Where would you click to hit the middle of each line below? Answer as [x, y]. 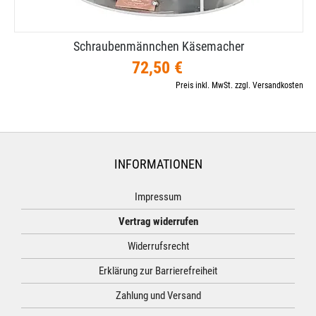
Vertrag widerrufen [158, 221]
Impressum [158, 197]
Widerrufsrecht [158, 246]
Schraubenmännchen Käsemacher [159, 46]
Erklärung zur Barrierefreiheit [158, 271]
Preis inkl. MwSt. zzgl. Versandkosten [239, 85]
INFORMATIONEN [158, 164]
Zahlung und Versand [158, 296]
